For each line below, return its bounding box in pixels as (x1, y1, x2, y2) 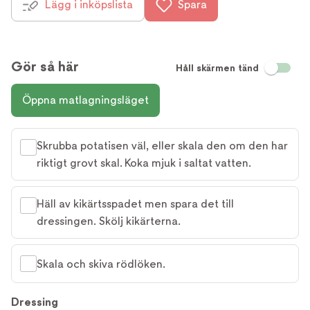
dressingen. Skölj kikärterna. (37, 215, 181, 228)
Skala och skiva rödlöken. (37, 257, 165, 271)
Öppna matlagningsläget (22, 93, 149, 107)
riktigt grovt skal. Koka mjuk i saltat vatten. (37, 156, 251, 170)
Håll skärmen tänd (176, 62, 259, 74)
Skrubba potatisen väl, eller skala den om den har (37, 139, 288, 153)
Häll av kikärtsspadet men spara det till (37, 197, 234, 211)
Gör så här (11, 58, 79, 75)
